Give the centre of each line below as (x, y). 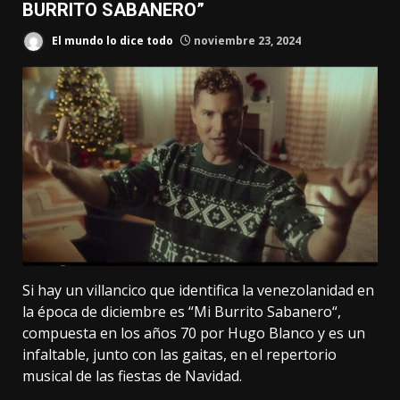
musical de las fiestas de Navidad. (132, 375)
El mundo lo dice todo (111, 40)
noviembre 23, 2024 (246, 40)
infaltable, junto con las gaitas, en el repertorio (179, 354)
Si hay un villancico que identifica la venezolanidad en (198, 290)
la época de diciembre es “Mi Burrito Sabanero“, (182, 311)
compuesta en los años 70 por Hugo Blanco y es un (194, 333)
